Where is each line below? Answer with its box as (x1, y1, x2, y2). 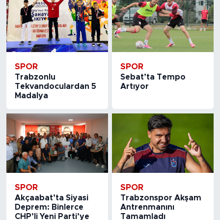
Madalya (14, 92, 48, 100)
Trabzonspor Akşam (120, 194, 202, 202)
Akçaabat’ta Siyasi (14, 194, 88, 202)
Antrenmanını (120, 203, 175, 212)
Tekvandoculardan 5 (14, 82, 96, 91)
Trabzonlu (14, 73, 55, 82)
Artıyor (120, 82, 149, 91)
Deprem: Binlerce (14, 203, 83, 212)
